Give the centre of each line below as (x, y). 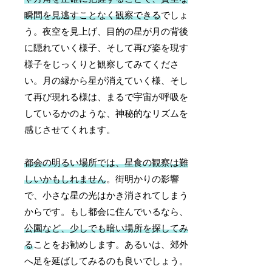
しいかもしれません (66, 179)
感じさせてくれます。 (70, 130)
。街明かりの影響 (143, 179)
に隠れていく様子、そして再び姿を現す (107, 48)
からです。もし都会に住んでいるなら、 (107, 212)
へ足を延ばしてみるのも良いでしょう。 (107, 261)
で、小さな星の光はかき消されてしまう (107, 196)
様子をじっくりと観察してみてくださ (102, 65)
